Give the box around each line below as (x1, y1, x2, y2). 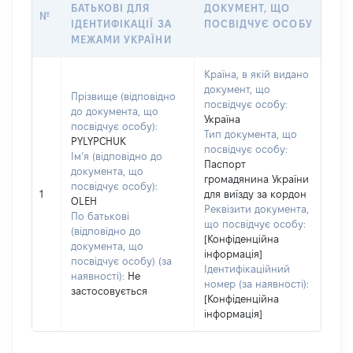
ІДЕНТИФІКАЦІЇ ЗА (71, 18, 172, 29)
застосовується (71, 285, 147, 296)
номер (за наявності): (204, 278, 309, 289)
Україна (204, 113, 240, 124)
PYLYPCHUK (71, 136, 126, 147)
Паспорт (204, 158, 246, 169)
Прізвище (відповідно (71, 91, 176, 102)
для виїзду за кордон (204, 188, 307, 199)
